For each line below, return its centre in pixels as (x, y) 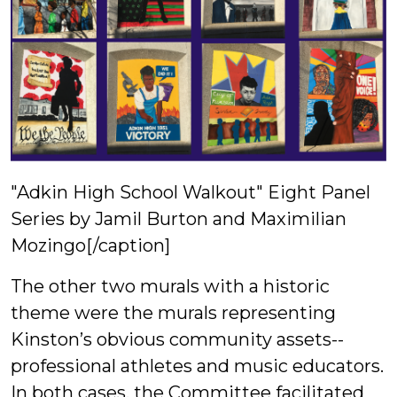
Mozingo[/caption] (90, 245)
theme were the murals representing (173, 312)
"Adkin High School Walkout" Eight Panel (191, 192)
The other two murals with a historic (170, 286)
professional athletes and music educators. (197, 366)
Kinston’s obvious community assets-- (177, 339)
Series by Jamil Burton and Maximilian (179, 218)
